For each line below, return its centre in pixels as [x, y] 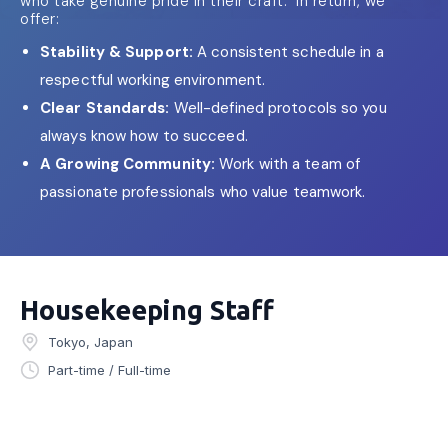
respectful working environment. [153, 80]
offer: [39, 19]
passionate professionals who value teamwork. [203, 192]
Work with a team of [290, 164]
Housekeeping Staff [147, 310]
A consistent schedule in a [288, 52]
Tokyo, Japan [90, 342]
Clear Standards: [107, 108]
